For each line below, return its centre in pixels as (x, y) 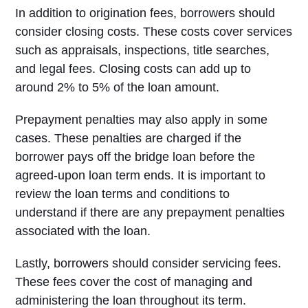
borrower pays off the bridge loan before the (135, 157)
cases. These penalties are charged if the (129, 138)
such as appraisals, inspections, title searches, (143, 50)
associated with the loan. (83, 231)
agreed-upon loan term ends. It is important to (141, 175)
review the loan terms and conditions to (123, 194)
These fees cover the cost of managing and (134, 282)
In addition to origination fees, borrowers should (145, 13)
